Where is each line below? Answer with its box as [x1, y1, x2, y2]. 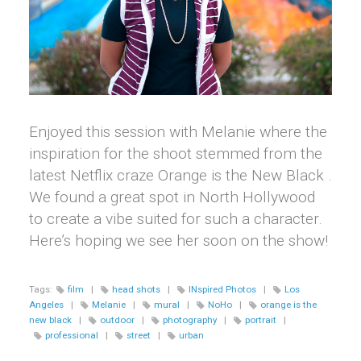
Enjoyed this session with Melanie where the [29, 122, 327, 142]
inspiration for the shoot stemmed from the [29, 144, 322, 164]
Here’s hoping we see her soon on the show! [29, 231, 328, 251]
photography [163, 314, 217, 326]
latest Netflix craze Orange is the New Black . [29, 166, 332, 185]
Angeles [29, 299, 64, 311]
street [127, 330, 151, 342]
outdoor [100, 314, 135, 326]
